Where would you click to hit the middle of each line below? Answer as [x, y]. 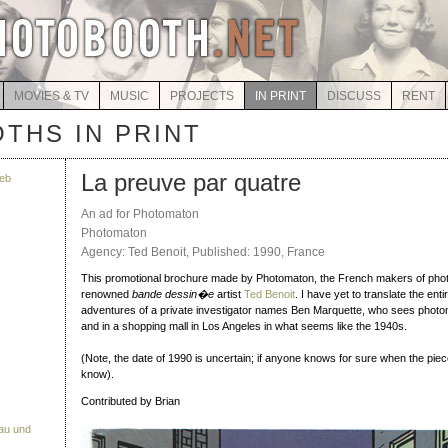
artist [229, 294]
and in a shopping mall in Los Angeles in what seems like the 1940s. [244, 326]
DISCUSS [353, 96]
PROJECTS [201, 96]
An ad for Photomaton [140, 214]
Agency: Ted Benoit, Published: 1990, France [203, 252]
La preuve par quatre [191, 182]
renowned [106, 294]
